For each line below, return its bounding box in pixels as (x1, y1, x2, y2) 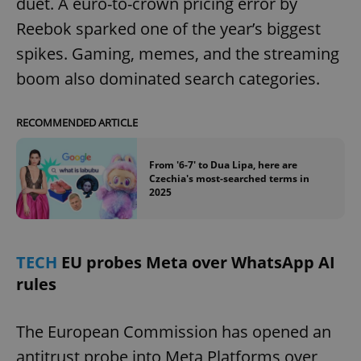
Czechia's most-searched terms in (149, 171, 309, 185)
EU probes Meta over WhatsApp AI (61, 251, 335, 273)
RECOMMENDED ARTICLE (16, 115, 138, 131)
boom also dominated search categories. (16, 68, 320, 90)
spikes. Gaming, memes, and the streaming (16, 43, 339, 65)
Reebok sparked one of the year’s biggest (16, 18, 321, 40)
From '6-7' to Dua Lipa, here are (149, 157, 297, 172)
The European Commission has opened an (16, 320, 331, 342)
